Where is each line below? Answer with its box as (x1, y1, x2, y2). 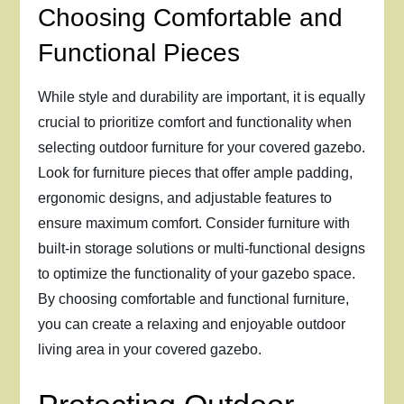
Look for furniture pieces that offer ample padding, (38, 165, 353, 180)
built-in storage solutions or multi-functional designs (38, 241, 366, 256)
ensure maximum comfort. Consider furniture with (38, 216, 351, 231)
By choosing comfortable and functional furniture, (38, 291, 350, 307)
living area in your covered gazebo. (38, 342, 262, 357)
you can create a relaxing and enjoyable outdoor (38, 317, 346, 332)
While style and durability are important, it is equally (38, 89, 366, 105)
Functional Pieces (38, 39, 241, 67)
